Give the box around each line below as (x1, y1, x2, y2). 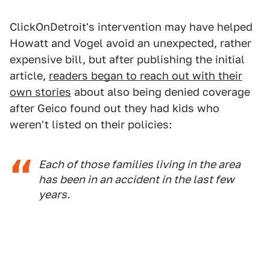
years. (39, 187, 70, 201)
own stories (10, 85, 71, 98)
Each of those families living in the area (39, 157, 240, 171)
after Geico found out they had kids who (10, 101, 219, 115)
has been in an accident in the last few (39, 172, 234, 186)
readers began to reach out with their (49, 69, 242, 82)
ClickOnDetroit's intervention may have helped (10, 20, 253, 33)
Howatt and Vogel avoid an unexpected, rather (10, 36, 251, 49)
